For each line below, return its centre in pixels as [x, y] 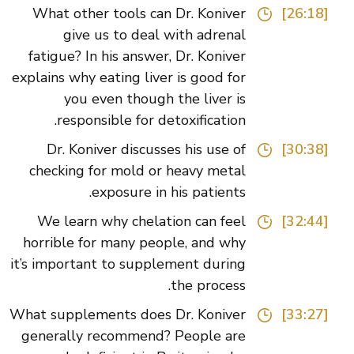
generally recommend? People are [157, 336]
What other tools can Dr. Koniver [163, 14]
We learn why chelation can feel [165, 222]
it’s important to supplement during [152, 264]
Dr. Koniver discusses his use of [170, 150]
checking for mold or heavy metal [161, 171]
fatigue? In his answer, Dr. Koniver [161, 56]
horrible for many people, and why [158, 243]
